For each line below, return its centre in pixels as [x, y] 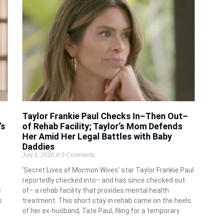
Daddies [38, 147]
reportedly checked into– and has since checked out [103, 180]
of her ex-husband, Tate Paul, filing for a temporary [101, 211]
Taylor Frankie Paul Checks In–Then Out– [105, 116]
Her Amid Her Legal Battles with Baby [97, 137]
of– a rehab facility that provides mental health [95, 191]
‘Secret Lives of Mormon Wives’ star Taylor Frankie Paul [108, 170]
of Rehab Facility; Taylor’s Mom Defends [102, 126]
